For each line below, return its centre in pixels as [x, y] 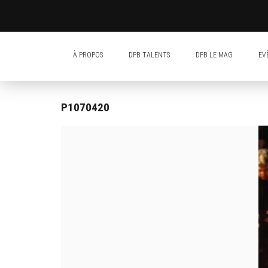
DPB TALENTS [149, 55]
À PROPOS [88, 55]
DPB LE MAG [214, 55]
